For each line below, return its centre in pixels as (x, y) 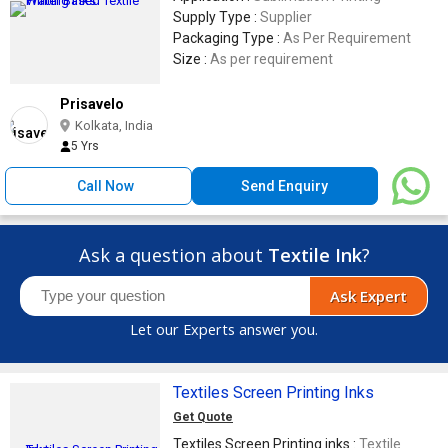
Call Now (106, 185)
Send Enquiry (285, 185)
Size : (191, 58)
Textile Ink (314, 254)
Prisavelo (92, 103)
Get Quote (203, 416)
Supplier (286, 16)
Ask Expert (368, 295)
